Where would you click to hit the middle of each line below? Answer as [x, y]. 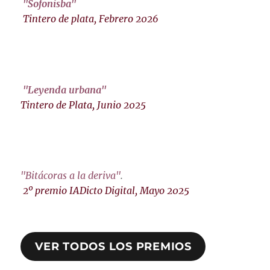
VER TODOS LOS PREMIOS [113, 247]
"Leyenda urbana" [65, 89]
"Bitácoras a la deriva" [71, 176]
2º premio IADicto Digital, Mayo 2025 [106, 191]
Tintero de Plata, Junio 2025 [83, 105]
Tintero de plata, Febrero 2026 [91, 19]
